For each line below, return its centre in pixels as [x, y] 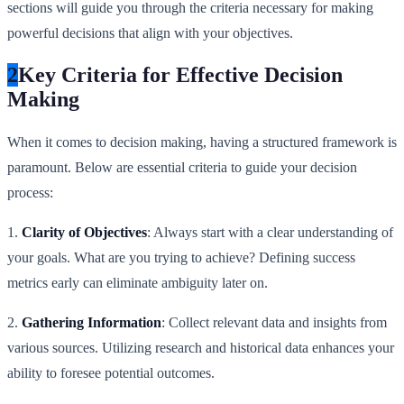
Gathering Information [92, 323]
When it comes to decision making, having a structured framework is [202, 142]
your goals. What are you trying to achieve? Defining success [181, 258]
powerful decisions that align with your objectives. [150, 32]
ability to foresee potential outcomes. [111, 373]
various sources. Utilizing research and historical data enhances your [201, 348]
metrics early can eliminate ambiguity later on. [138, 283]
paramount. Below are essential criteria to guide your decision [182, 168]
